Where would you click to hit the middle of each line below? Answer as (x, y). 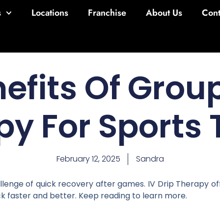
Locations (50, 13)
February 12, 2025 (88, 159)
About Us (164, 13)
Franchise (107, 13)
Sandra (150, 159)
